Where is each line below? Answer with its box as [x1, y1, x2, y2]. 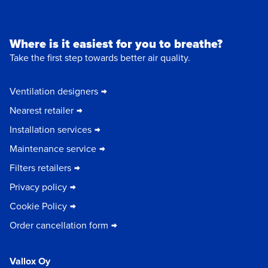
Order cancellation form [10, 218, 108, 233]
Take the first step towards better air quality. [10, 51, 190, 65]
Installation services [10, 123, 92, 137]
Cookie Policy [10, 199, 67, 214]
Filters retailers [10, 161, 71, 175]
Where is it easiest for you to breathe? [10, 35, 223, 53]
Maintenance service [10, 142, 96, 156]
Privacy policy [10, 180, 67, 194]
